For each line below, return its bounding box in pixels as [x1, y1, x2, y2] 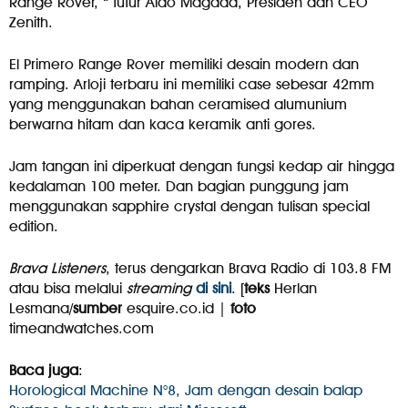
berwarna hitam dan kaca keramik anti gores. [9, 116, 316, 134]
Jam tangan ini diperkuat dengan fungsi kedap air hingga [9, 158, 394, 176]
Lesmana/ [9, 300, 73, 318]
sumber [73, 300, 122, 318]
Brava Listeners [9, 260, 106, 278]
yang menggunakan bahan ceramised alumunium [9, 96, 347, 114]
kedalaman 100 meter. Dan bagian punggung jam [9, 178, 349, 196]
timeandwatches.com [9, 320, 154, 338]
